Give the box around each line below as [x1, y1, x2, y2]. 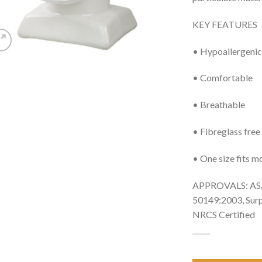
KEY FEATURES [192, 18, 257, 30]
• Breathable [192, 99, 245, 111]
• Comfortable [192, 72, 253, 84]
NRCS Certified [192, 208, 255, 220]
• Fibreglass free [192, 125, 260, 137]
